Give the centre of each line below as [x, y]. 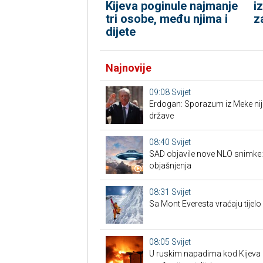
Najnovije [128, 68]
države [161, 116]
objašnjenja [170, 166]
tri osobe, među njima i [166, 19]
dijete [120, 32]
